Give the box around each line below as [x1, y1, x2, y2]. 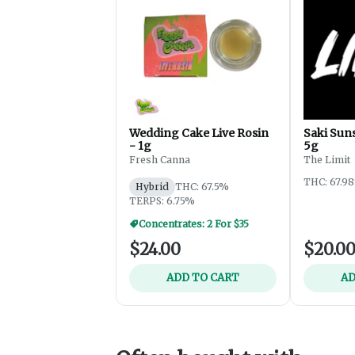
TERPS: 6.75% [129, 194, 195, 207]
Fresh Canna [129, 153, 190, 166]
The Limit [303, 153, 350, 166]
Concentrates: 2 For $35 [139, 217, 249, 230]
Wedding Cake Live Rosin [129, 125, 269, 140]
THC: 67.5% [175, 180, 229, 193]
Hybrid [136, 180, 169, 193]
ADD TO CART [166, 270, 239, 284]
